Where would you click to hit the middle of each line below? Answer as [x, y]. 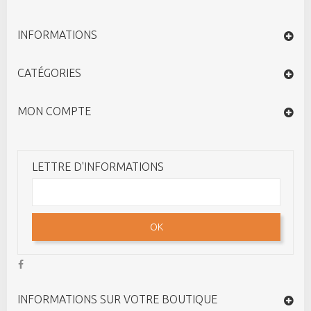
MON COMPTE [54, 111]
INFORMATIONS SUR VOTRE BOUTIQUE [117, 299]
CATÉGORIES [49, 73]
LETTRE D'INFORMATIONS [98, 166]
